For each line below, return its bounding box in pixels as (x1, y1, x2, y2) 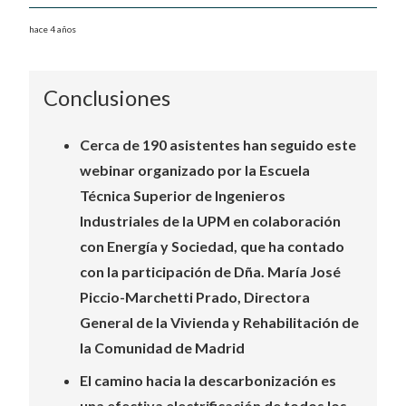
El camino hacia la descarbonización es (80, 372, 336, 389)
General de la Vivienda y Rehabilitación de (80, 314, 359, 331)
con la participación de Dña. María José (80, 263, 341, 280)
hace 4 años (29, 24, 76, 34)
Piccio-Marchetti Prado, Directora (80, 288, 310, 305)
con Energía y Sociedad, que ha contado (80, 237, 344, 255)
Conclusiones (43, 84, 170, 111)
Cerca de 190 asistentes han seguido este (80, 136, 356, 153)
